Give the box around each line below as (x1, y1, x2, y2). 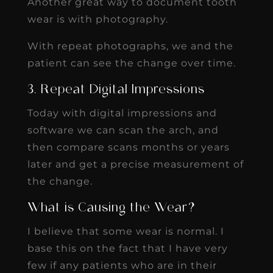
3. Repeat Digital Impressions (27, 83, 205, 96)
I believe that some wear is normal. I (27, 225, 224, 237)
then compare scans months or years (27, 141, 230, 153)
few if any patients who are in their (27, 259, 217, 271)
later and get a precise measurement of (27, 158, 244, 170)
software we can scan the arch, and (27, 124, 219, 136)
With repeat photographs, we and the (27, 40, 233, 52)
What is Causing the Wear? (27, 202, 196, 214)
